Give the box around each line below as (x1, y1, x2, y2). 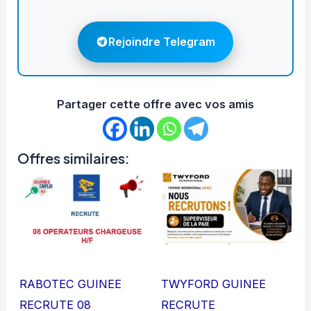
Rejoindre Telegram (108, 34, 215, 49)
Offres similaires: (17, 149, 131, 167)
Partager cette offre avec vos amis (57, 96, 254, 111)
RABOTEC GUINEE (19, 276, 122, 291)
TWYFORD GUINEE (161, 276, 266, 291)
